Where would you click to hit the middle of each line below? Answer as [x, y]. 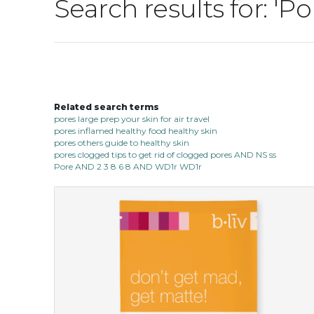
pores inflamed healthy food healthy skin [136, 130]
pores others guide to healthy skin [122, 142]
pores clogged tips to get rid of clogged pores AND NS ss [165, 154]
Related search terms [107, 107]
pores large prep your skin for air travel [132, 118]
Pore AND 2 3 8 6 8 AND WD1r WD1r [128, 166]
